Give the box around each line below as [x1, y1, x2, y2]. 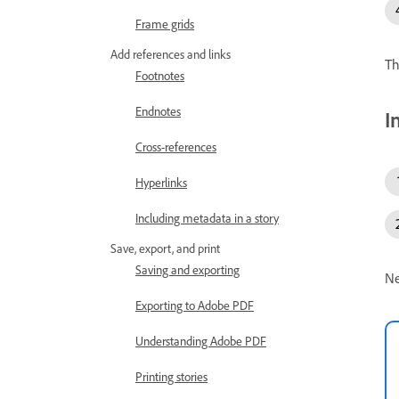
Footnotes [135, 68, 184, 83]
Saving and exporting [135, 262, 240, 277]
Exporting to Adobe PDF [135, 297, 254, 313]
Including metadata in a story [135, 210, 279, 225]
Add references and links [110, 46, 231, 61]
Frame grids [135, 16, 194, 31]
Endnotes [135, 103, 181, 118]
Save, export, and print [110, 240, 220, 256]
